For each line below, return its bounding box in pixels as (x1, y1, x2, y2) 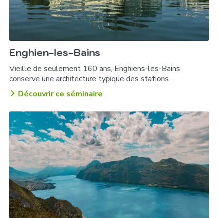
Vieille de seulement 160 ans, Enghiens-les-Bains (9, 63, 181, 74)
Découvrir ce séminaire (18, 89, 103, 100)
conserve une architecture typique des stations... (9, 73, 174, 85)
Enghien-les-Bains (9, 46, 101, 59)
